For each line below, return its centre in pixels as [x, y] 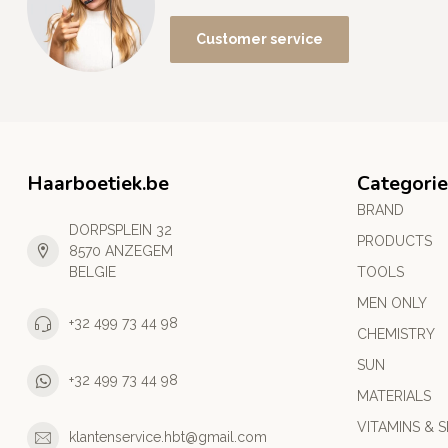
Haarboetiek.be [98, 183]
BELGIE [92, 271]
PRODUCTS [394, 240]
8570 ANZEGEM [121, 250]
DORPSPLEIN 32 [120, 229]
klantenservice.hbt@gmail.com [168, 437]
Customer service [259, 38]
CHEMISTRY [396, 333]
